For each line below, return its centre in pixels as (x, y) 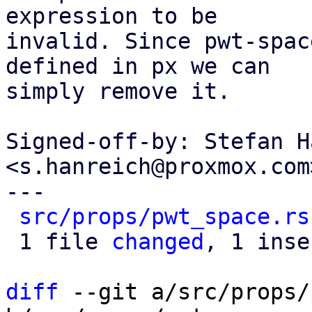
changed (158, 242)
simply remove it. (118, 91)
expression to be (111, 16)
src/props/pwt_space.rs (164, 217)
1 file (65, 242)
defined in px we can (138, 66)
